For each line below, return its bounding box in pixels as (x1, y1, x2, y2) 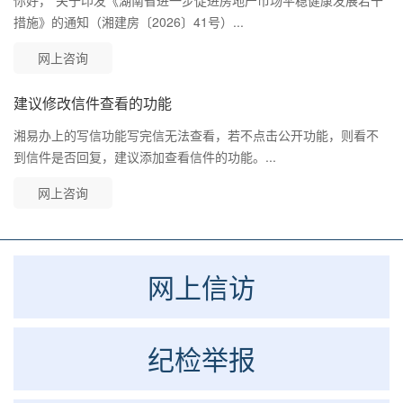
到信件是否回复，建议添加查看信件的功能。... (13, 148, 276, 166)
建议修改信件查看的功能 (13, 93, 172, 114)
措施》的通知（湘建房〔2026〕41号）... (13, 13, 244, 31)
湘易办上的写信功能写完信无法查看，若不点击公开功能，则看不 (13, 126, 379, 145)
